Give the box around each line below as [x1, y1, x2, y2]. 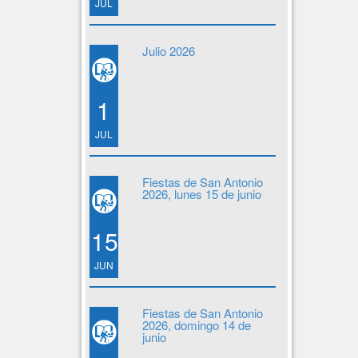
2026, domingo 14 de [141, 316, 251, 333]
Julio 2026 [141, 42, 195, 59]
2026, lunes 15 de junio [141, 185, 261, 202]
